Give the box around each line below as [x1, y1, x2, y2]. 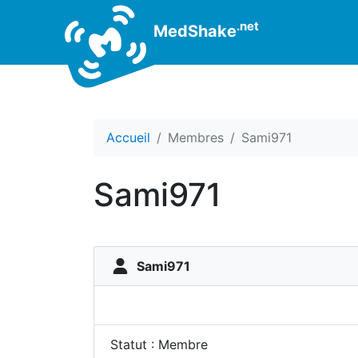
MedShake [149, 21, 237, 41]
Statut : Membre [110, 336, 208, 352]
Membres [168, 129, 224, 145]
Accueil [106, 129, 150, 145]
